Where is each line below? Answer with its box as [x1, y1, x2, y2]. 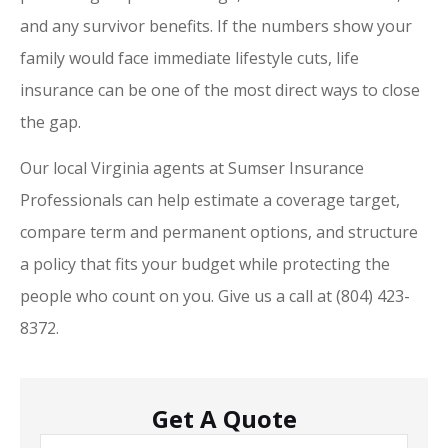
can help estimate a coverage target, [127, 189, 400, 212]
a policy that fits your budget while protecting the [20, 253, 390, 276]
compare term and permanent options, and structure [20, 221, 418, 244]
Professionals [20, 189, 127, 212]
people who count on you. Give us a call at [20, 285, 336, 308]
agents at [153, 157, 228, 180]
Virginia [91, 157, 153, 180]
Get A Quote [151, 402, 297, 436]
